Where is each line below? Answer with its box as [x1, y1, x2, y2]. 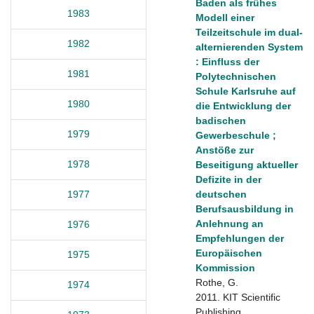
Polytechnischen [196, 70, 276, 82]
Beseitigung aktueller [196, 158, 298, 170]
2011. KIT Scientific [196, 291, 280, 303]
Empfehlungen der [196, 232, 284, 244]
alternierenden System [196, 41, 303, 53]
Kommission [196, 261, 255, 273]
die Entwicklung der [196, 100, 291, 111]
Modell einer [196, 11, 254, 23]
